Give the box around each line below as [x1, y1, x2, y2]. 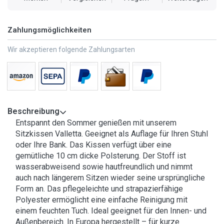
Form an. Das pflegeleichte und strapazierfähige [15, 184, 183, 194]
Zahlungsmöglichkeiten [7, 25, 91, 35]
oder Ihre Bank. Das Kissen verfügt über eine [15, 140, 171, 150]
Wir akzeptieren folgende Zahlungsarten [7, 45, 135, 54]
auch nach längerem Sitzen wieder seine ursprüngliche [15, 173, 205, 183]
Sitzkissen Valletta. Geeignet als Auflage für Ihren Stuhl [15, 129, 208, 139]
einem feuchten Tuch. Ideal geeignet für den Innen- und [15, 206, 206, 216]
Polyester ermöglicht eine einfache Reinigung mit [15, 195, 187, 205]
